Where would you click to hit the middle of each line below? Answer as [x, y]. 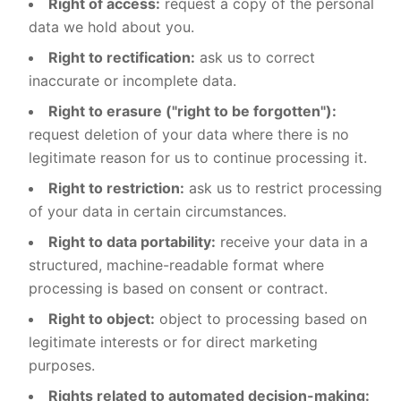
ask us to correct [255, 57]
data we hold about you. [111, 27]
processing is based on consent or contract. [178, 288]
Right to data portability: [132, 242]
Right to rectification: [122, 57]
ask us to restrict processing [283, 188]
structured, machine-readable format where [176, 265]
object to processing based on [261, 319]
